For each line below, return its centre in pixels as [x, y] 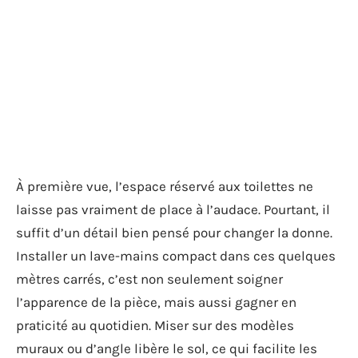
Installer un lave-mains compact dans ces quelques [176, 256]
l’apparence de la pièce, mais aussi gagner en [156, 302]
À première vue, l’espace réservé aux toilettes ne [165, 186]
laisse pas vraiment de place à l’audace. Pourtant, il [173, 209]
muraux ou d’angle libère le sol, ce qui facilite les [167, 348]
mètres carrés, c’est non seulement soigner [149, 279]
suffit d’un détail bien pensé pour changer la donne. [174, 233]
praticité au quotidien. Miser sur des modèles [155, 325]
